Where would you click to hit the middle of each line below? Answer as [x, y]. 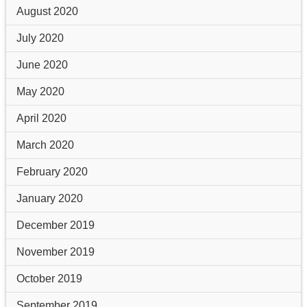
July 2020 [40, 38]
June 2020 [42, 64]
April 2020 [41, 118]
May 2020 [40, 91]
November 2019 [55, 251]
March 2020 [45, 145]
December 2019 [55, 225]
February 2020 [52, 171]
